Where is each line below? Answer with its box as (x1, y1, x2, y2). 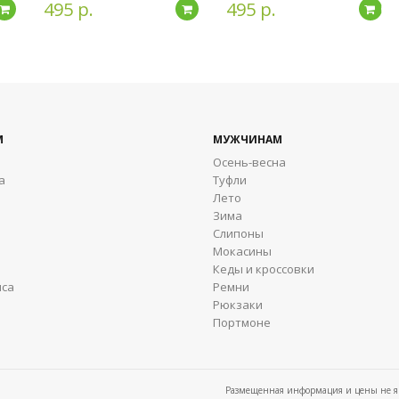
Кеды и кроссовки (213, 261, 314, 278)
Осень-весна (213, 154, 286, 171)
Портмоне (213, 314, 271, 331)
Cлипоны (213, 225, 264, 242)
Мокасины (213, 243, 272, 260)
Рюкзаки (213, 297, 263, 313)
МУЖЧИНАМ (213, 132, 282, 148)
